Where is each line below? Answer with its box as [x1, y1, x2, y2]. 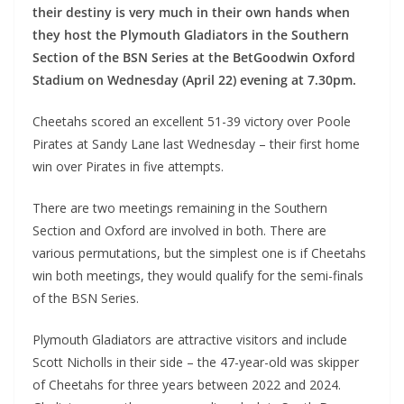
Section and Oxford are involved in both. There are [32, 221, 326, 239]
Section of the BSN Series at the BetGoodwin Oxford [32, 48, 355, 66]
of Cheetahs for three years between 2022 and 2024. [32, 375, 341, 393]
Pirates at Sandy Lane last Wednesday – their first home [32, 134, 360, 152]
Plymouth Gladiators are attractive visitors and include [32, 330, 347, 348]
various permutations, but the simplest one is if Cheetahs [32, 243, 366, 262]
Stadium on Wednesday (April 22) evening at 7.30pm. [32, 70, 356, 88]
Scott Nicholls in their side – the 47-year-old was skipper [32, 353, 359, 371]
